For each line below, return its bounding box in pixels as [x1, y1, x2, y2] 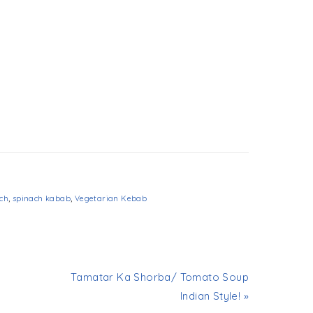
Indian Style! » [180, 289, 249, 303]
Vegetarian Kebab [74, 194, 147, 204]
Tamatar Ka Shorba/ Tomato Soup [71, 270, 249, 284]
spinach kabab [12, 194, 71, 204]
